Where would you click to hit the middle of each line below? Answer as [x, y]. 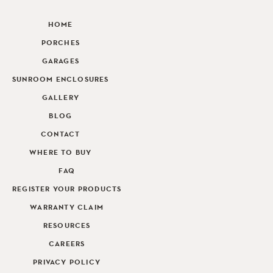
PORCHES [60, 43]
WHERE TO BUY [61, 152]
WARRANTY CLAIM [67, 207]
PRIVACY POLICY [67, 262]
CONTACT [61, 134]
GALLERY [60, 97]
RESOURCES [67, 225]
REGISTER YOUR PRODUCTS [67, 189]
